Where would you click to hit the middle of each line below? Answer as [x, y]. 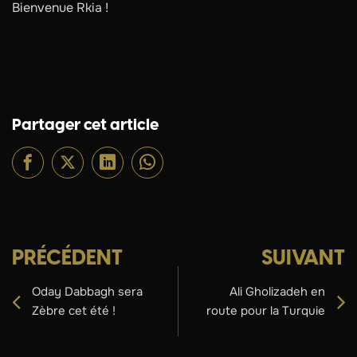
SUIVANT [303, 259]
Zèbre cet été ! [74, 311]
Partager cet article [85, 126]
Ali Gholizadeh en [277, 292]
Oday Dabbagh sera [87, 292]
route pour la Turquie [266, 311]
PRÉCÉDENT [67, 259]
